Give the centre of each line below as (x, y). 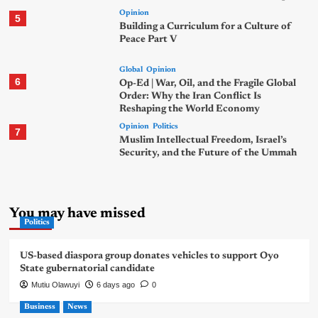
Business (39, 307)
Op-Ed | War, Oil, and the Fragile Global (208, 84)
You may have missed (77, 214)
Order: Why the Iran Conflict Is (191, 97)
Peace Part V (148, 40)
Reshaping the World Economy (190, 110)
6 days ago (115, 285)
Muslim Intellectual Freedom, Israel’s (203, 141)
